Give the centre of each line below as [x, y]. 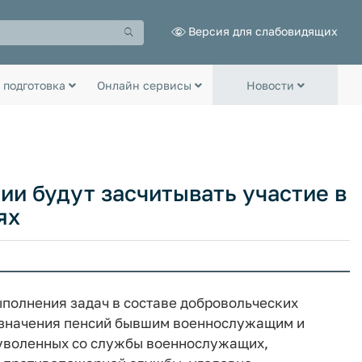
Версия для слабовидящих [263, 31]
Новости [271, 85]
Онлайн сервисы [146, 85]
